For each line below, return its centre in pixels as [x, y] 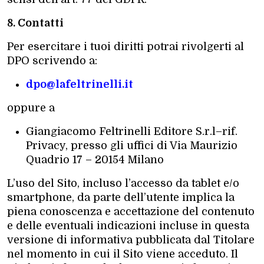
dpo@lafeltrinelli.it [80, 84]
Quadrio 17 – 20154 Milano [95, 159]
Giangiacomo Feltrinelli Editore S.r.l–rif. [132, 131]
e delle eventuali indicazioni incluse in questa [128, 225]
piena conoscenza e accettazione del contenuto [131, 211]
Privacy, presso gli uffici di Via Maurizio [132, 145]
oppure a [31, 108]
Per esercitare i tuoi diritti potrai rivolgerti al [126, 46]
